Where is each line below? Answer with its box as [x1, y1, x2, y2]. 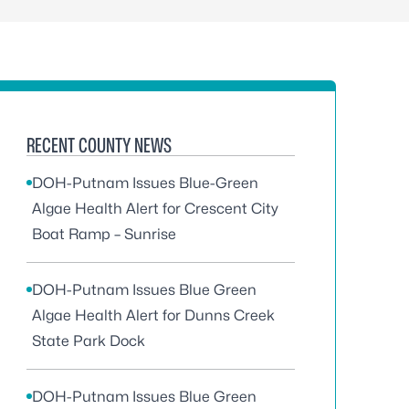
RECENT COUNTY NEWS [26, 133, 172, 157]
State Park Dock [32, 332, 145, 350]
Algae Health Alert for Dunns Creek [32, 307, 275, 324]
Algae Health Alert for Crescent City [32, 200, 278, 217]
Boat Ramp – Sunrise [32, 225, 176, 243]
